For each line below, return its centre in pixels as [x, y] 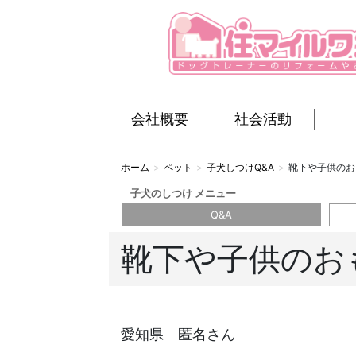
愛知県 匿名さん [178, 334]
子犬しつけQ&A [240, 167]
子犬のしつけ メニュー [183, 193]
